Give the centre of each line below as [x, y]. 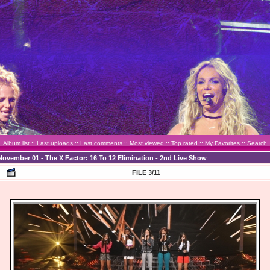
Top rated [184, 143]
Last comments [101, 143]
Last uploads [55, 143]
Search [257, 143]
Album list [16, 143]
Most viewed [147, 143]
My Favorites [222, 143]
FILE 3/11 [146, 172]
